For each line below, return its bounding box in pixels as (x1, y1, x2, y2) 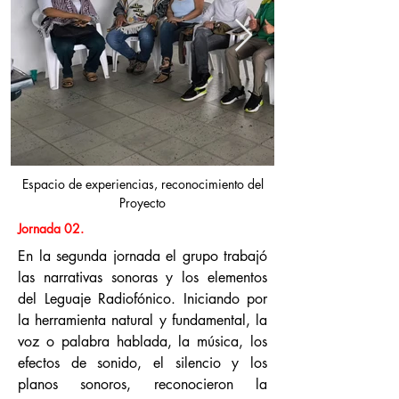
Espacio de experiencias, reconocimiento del (21, 175, 264, 192)
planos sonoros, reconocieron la (18, 375, 267, 394)
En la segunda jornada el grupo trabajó (18, 247, 267, 265)
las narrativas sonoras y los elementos (18, 268, 267, 287)
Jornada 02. (18, 220, 84, 237)
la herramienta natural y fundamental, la (18, 311, 267, 330)
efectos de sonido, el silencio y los (18, 354, 267, 372)
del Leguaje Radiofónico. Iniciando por (18, 289, 267, 308)
